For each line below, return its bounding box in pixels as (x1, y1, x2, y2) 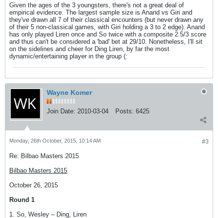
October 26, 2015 (9, 182, 58, 189)
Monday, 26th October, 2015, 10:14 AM (9, 138, 101, 144)
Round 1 (9, 196, 35, 203)
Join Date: (47, 108, 75, 115)
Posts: (115, 108, 134, 115)
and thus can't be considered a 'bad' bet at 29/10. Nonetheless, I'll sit (9, 38, 202, 45)
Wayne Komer (47, 89, 92, 96)
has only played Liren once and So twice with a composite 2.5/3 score (9, 31, 206, 38)
